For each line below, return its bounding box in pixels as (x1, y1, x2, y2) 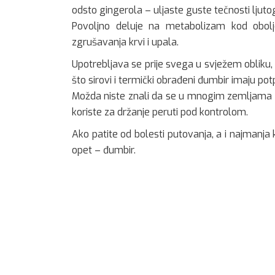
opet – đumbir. (72, 144, 136, 157)
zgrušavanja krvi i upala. (72, 36, 179, 48)
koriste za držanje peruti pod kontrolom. (72, 106, 248, 118)
